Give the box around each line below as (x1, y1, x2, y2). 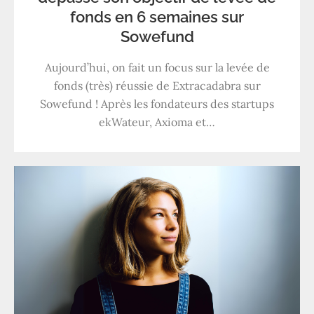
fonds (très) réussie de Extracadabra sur (53, 78, 261, 93)
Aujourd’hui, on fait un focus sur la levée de (44, 60, 270, 74)
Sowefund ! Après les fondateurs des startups (40, 96, 274, 111)
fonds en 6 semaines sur (70, 7, 244, 26)
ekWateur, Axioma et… (99, 114, 215, 129)
